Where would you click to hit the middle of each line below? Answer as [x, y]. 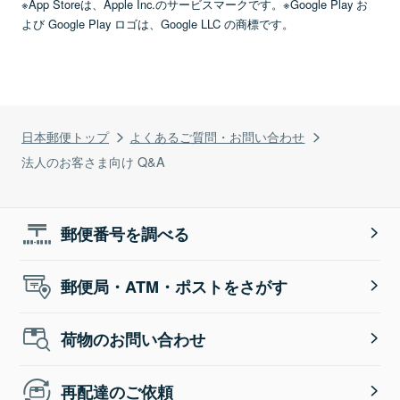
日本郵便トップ [65, 137]
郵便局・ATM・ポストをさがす [175, 287]
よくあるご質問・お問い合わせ [217, 137]
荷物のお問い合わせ [133, 340]
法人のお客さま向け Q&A [93, 162]
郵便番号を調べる [125, 234]
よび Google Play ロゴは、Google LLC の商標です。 [158, 24]
